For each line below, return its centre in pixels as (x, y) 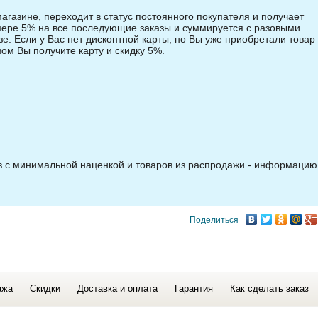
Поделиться (214, 220)
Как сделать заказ (269, 289)
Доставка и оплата (117, 289)
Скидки (45, 289)
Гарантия (193, 289)
